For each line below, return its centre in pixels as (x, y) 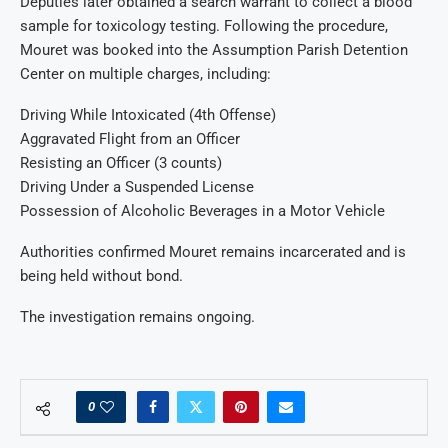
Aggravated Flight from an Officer (130, 138)
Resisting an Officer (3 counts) (121, 162)
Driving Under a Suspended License (137, 186)
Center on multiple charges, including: (145, 73)
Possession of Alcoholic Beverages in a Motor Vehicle (202, 210)
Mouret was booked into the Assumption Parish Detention (214, 49)
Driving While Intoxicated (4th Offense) (148, 114)
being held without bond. (101, 275)
